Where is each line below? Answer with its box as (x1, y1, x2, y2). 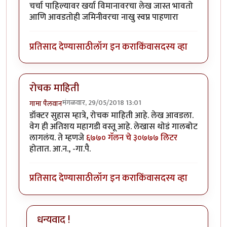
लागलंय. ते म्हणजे (29, 131, 86, 145)
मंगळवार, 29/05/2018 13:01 (62, 97, 141, 109)
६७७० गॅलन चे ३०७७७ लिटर (86, 131, 177, 145)
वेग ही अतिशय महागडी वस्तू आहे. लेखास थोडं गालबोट (29, 120, 198, 134)
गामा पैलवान (29, 98, 62, 110)
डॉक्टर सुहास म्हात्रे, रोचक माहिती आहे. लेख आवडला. (29, 108, 194, 123)
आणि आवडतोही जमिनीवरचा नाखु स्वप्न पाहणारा (29, 10, 178, 25)
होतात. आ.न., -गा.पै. (29, 142, 91, 157)
